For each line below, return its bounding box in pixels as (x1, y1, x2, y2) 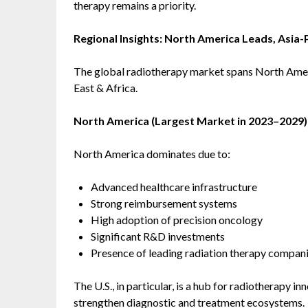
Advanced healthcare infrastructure (91, 180, 257, 193)
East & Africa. (74, 81, 137, 94)
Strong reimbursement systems (91, 197, 237, 210)
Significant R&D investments (91, 230, 225, 243)
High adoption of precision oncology (91, 213, 263, 226)
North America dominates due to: (74, 147, 230, 160)
